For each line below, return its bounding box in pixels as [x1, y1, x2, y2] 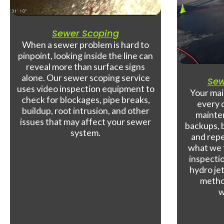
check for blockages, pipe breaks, [21, 94, 150, 105]
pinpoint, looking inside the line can [18, 50, 153, 61]
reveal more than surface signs [26, 61, 145, 72]
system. [70, 127, 101, 138]
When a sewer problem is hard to [22, 39, 149, 50]
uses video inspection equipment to [16, 83, 154, 94]
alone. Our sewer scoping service [21, 72, 150, 83]
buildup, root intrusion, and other [21, 105, 149, 116]
